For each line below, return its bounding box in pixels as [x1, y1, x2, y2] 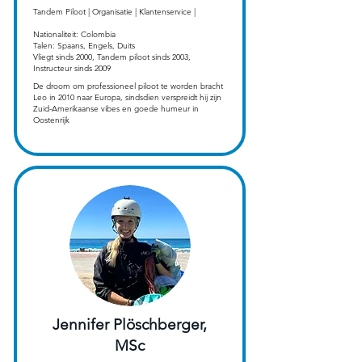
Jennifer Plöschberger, [53, 315, 207, 335]
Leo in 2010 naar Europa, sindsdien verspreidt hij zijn [32, 92, 221, 103]
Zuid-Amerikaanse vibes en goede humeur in [32, 103, 199, 115]
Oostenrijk [32, 115, 69, 126]
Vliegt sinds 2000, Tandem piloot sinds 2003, [32, 52, 191, 63]
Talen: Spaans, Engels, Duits [32, 40, 135, 52]
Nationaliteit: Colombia [32, 29, 116, 40]
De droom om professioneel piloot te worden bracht [32, 81, 223, 92]
